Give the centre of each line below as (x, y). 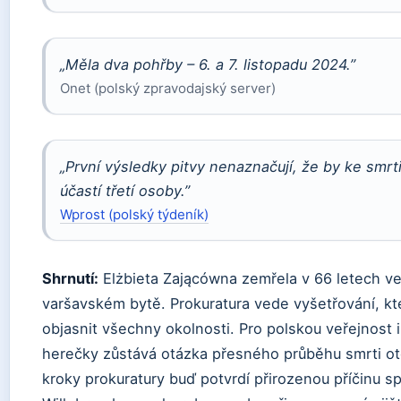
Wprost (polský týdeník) (134, 215)
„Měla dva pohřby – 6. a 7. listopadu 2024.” (208, 65)
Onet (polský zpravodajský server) (168, 89)
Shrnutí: (70, 279)
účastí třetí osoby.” (125, 191)
